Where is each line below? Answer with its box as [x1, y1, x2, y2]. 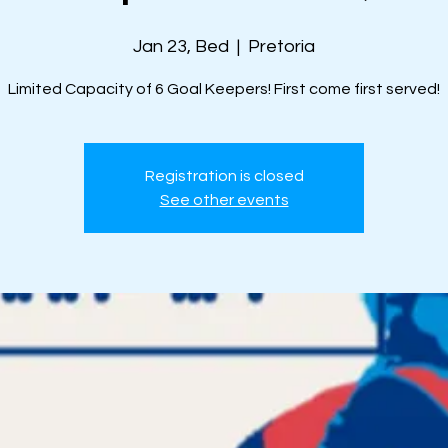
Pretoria [248, 37, 315, 56]
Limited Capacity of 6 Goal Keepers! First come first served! [8, 81, 440, 97]
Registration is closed [144, 168, 304, 184]
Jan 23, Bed [133, 37, 229, 56]
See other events [159, 192, 289, 208]
